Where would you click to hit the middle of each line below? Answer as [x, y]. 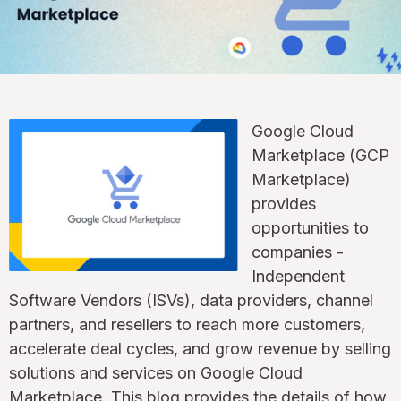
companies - [298, 252]
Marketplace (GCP [320, 155]
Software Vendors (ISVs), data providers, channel [191, 300]
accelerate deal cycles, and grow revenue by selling [200, 348]
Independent [298, 276]
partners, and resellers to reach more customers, [187, 324]
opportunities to [310, 227]
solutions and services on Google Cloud [156, 372]
